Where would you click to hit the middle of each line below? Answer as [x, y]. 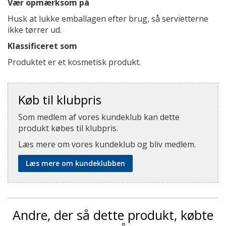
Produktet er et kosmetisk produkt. [74, 62]
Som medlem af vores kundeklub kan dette [99, 117]
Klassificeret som [42, 46]
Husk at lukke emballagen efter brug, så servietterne [108, 19]
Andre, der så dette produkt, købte [113, 215]
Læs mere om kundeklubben [75, 163]
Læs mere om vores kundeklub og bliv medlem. [107, 144]
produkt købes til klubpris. [68, 128]
